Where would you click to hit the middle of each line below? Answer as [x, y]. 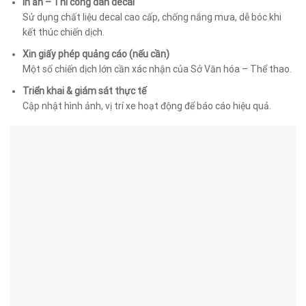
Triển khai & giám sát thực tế [85, 91]
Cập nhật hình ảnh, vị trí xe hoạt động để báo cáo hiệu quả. [147, 106]
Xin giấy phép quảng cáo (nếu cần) [96, 54]
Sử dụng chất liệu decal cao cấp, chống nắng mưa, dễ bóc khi [152, 17]
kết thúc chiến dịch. [64, 32]
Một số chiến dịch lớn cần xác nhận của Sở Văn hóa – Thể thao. [157, 69]
